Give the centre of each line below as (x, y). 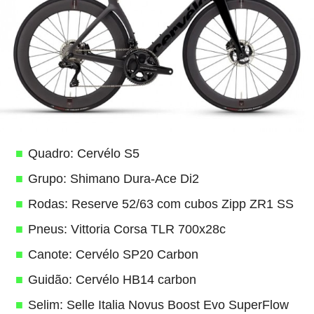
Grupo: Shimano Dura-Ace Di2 (113, 179)
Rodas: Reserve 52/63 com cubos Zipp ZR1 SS (161, 204)
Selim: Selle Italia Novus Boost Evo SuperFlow (158, 305)
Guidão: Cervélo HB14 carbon (112, 280)
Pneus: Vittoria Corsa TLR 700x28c (127, 229)
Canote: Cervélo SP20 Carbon (113, 254)
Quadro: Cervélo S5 (83, 153)
